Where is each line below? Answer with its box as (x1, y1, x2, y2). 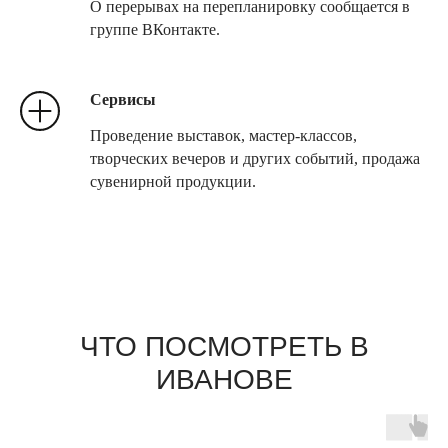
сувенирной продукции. (90, 173, 256, 191)
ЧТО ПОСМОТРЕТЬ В (79, 331, 369, 363)
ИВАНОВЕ (155, 364, 293, 396)
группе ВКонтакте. (90, 21, 220, 39)
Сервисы (90, 91, 156, 109)
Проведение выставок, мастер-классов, (90, 127, 357, 145)
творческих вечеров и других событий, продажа (90, 150, 420, 168)
